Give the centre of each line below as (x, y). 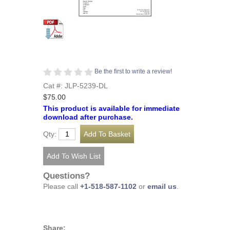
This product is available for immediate (111, 108)
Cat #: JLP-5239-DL (75, 86)
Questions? (66, 176)
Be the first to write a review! (133, 71)
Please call (62, 187)
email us (162, 187)
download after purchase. (88, 117)
